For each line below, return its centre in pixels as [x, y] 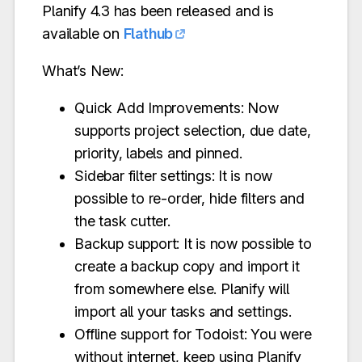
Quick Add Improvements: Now [177, 108]
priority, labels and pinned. [158, 154]
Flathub [148, 34]
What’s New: [83, 71]
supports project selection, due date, [193, 131]
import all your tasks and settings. [183, 312]
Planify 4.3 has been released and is [158, 11]
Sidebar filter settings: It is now [174, 176]
